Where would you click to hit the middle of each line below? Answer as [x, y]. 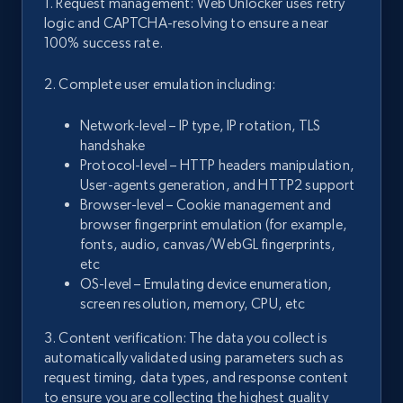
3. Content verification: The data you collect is [186, 338]
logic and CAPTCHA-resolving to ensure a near [187, 23]
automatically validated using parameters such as [194, 358]
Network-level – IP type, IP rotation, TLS [201, 126]
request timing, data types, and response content [196, 378]
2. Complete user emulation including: [160, 85]
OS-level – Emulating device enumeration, [206, 284]
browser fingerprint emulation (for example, [214, 225]
